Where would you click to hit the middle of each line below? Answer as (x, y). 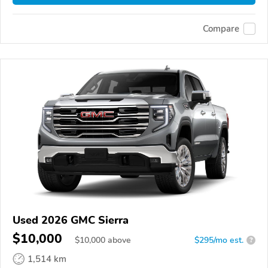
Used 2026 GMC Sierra (71, 220)
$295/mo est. (219, 240)
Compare (221, 28)
